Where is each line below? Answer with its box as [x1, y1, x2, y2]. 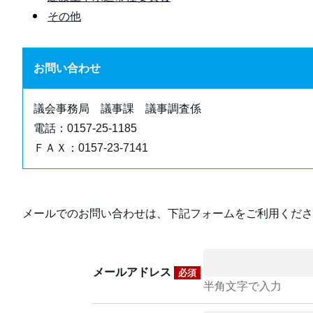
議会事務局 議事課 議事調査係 [34, 103, 201, 115]
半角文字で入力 [203, 280, 282, 292]
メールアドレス [93, 266, 174, 278]
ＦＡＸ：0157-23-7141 [34, 142, 148, 154]
